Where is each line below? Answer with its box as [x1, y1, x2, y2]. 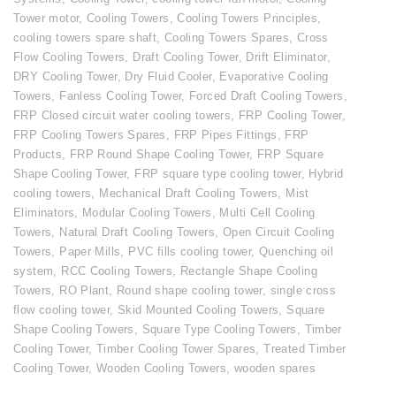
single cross [270, 284, 337, 298]
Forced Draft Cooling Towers [189, 89, 344, 103]
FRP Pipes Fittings [173, 128, 278, 142]
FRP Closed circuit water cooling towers [13, 109, 232, 123]
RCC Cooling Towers [61, 264, 173, 278]
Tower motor [13, 11, 80, 26]
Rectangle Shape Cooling [179, 264, 317, 278]
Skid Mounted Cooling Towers [117, 303, 279, 317]
